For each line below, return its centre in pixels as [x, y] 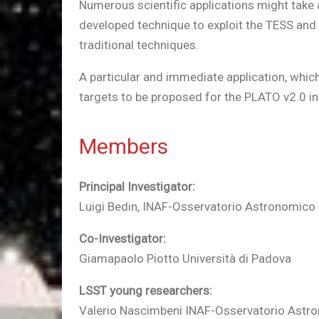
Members [124, 146]
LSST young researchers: [146, 291]
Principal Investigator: [137, 187]
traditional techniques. [139, 45]
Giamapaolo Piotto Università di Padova [185, 258]
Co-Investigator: [122, 239]
